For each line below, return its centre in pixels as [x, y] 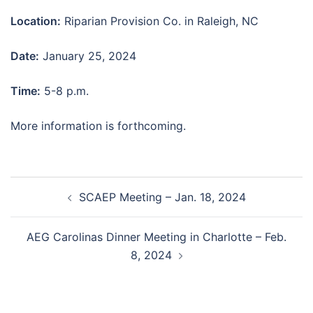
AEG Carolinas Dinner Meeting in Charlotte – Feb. [156, 237]
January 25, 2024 [88, 56]
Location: [36, 21]
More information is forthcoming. [98, 126]
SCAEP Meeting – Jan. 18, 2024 [162, 197]
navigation [53, 205]
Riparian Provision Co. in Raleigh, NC [160, 21]
